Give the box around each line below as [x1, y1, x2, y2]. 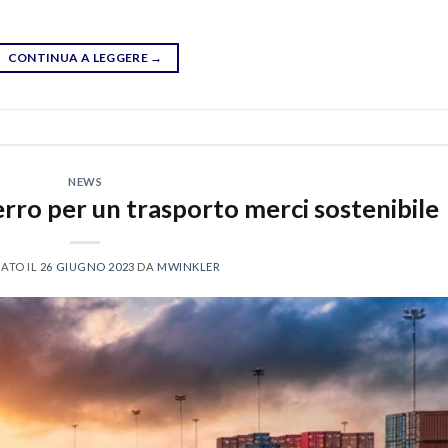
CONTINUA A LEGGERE [7, 49, 151, 65]
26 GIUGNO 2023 [39, 260, 135, 274]
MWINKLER [156, 260, 221, 274]
